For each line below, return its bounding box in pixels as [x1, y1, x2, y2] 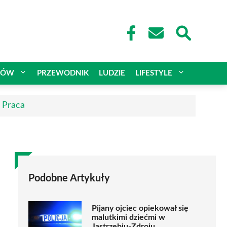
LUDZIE [99, 69, 125, 77]
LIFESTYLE [135, 69, 172, 77]
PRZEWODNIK [37, 69, 89, 77]
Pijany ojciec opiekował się [92, 204, 188, 213]
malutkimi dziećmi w [92, 213, 165, 222]
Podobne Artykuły [28, 173, 110, 183]
